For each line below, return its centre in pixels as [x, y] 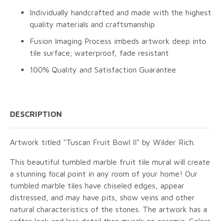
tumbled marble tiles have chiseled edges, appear [97, 186]
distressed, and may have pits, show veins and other [102, 198]
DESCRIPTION [36, 114]
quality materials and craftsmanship [92, 24]
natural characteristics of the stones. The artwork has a [109, 209]
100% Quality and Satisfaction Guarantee [103, 70]
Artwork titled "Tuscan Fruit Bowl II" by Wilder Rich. [102, 142]
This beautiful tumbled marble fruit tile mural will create [110, 162]
